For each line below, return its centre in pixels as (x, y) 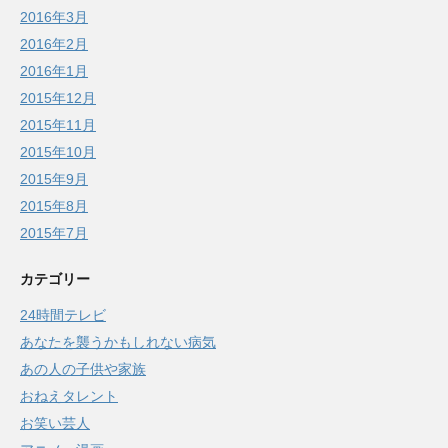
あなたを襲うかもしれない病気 (118, 342)
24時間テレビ (63, 315)
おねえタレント (69, 396)
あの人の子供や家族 (83, 369)
